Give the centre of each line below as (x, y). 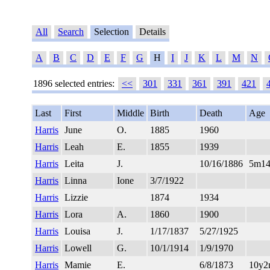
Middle (130, 113)
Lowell (78, 248)
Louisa (77, 231)
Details (152, 32)
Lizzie (76, 198)
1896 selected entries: (74, 84)
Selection (111, 32)
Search (71, 32)
